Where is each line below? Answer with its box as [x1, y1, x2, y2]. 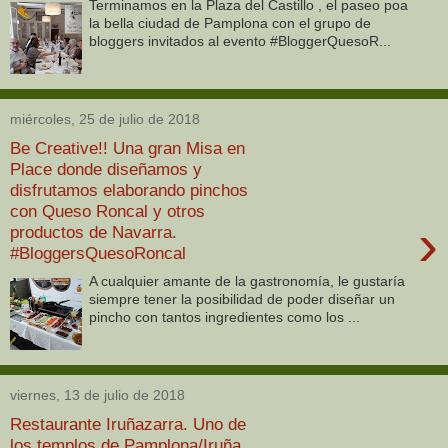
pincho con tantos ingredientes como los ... [89, 309, 361, 326]
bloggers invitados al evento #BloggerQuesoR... [89, 33, 392, 50]
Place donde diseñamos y [10, 158, 202, 179]
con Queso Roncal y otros [10, 200, 205, 221]
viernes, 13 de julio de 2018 [10, 387, 185, 404]
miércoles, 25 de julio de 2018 [10, 111, 200, 128]
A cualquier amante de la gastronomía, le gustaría [89, 273, 406, 290]
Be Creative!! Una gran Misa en [10, 137, 245, 158]
